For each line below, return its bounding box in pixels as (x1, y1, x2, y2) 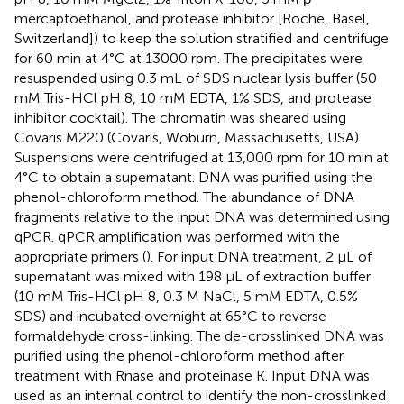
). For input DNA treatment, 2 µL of (146, 247, 372, 265)
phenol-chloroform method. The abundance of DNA (14, 188, 354, 206)
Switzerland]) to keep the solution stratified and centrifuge (14, 29, 389, 47)
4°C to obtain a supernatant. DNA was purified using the (14, 168, 372, 186)
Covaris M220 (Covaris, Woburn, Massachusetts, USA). (14, 128, 362, 146)
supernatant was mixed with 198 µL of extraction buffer (14, 267, 371, 285)
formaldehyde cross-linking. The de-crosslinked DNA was (14, 326, 384, 344)
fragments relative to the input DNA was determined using (14, 207, 390, 225)
